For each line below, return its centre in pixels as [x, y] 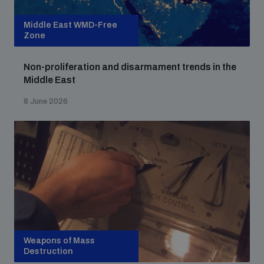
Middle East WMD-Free [70, 25]
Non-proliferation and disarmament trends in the [130, 67]
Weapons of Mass [59, 241]
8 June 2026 [46, 101]
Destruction [48, 251]
